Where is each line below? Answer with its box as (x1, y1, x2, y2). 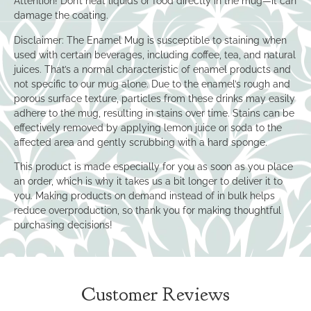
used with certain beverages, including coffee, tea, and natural (14, 49, 296, 60)
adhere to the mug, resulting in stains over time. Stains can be (14, 107, 294, 119)
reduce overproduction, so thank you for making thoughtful (14, 205, 281, 217)
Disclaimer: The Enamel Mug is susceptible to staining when (14, 34, 287, 46)
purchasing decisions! (14, 219, 112, 231)
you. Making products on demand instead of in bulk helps (14, 190, 275, 202)
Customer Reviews (81, 281, 230, 307)
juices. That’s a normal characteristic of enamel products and (14, 63, 291, 75)
